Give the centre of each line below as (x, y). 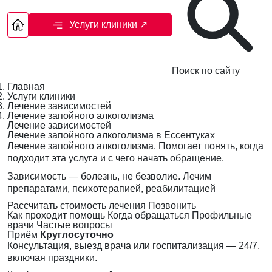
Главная (26, 87)
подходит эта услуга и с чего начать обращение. (116, 158)
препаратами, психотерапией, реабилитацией (111, 189)
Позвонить (172, 206)
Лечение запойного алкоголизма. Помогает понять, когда (135, 146)
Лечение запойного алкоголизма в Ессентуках (111, 135)
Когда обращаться (148, 216)
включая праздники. (52, 258)
